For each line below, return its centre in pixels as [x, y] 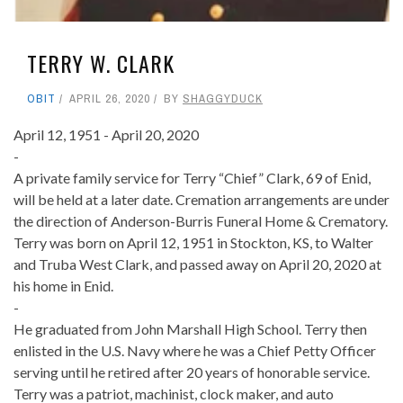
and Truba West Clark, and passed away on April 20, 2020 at [197, 264]
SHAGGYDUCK [223, 98]
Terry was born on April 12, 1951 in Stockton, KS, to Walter [193, 242]
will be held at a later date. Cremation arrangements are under [201, 199]
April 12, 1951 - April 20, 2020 [106, 134]
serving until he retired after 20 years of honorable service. [192, 372]
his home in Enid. [63, 285]
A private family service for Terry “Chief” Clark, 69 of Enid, [192, 177]
